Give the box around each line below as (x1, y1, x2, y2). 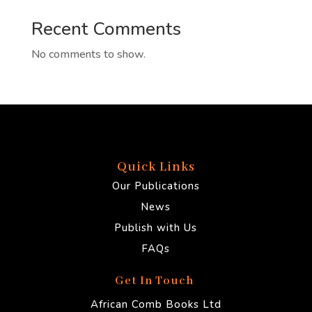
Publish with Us (114, 221, 198, 235)
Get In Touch (114, 274, 197, 289)
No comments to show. (31, 47, 146, 63)
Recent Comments (31, 17, 181, 42)
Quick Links (116, 159, 195, 176)
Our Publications (111, 179, 200, 194)
